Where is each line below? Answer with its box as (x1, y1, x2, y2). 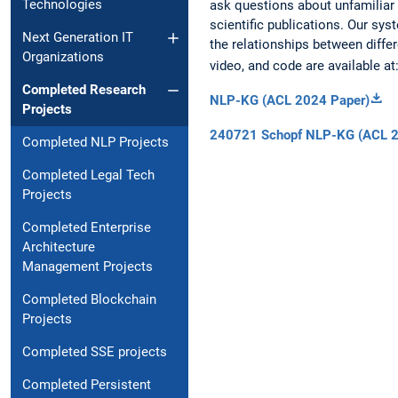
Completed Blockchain (22, 291, 156, 308)
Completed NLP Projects (22, 134, 169, 151)
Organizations (22, 49, 104, 66)
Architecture (22, 239, 95, 256)
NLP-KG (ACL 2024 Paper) (210, 92, 370, 108)
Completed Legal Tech (22, 167, 155, 184)
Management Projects (22, 259, 153, 275)
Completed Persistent (22, 377, 151, 394)
